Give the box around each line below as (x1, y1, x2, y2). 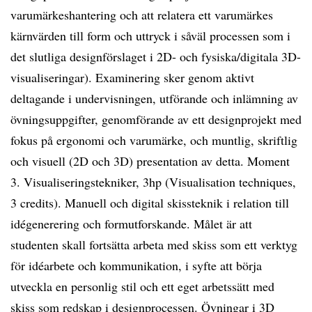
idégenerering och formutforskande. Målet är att (10, 215, 252, 232)
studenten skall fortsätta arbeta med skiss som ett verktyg (10, 236, 297, 253)
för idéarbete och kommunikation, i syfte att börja (10, 257, 262, 274)
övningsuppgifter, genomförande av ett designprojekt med (10, 111, 302, 127)
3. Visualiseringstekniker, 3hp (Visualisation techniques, (10, 173, 296, 190)
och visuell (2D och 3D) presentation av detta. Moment (10, 153, 290, 169)
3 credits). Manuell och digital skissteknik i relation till (10, 194, 289, 211)
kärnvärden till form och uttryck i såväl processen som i (10, 27, 290, 44)
